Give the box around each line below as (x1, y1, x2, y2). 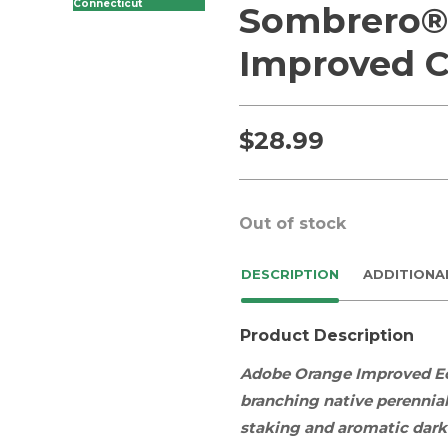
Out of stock (239, 214, 346, 233)
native (323, 391, 372, 411)
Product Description (240, 326, 414, 346)
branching (240, 391, 323, 411)
